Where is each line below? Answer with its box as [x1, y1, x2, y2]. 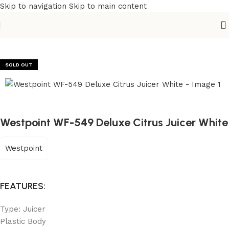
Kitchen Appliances [26, 29, 97, 38]
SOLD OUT [5, 62, 33, 67]
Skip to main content [69, 2, 147, 11]
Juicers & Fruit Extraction [101, 29, 194, 38]
